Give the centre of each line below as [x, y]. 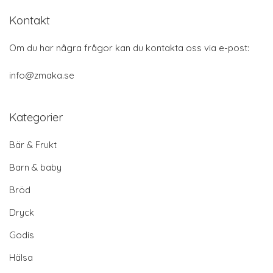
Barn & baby [35, 168]
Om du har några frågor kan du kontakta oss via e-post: [129, 48]
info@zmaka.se [42, 76]
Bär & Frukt [33, 145]
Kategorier [36, 118]
